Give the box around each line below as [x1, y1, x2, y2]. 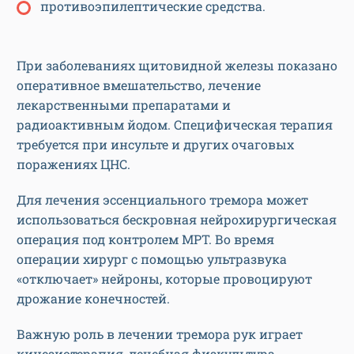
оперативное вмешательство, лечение [17, 77, 261, 94]
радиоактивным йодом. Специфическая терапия [17, 116, 333, 134]
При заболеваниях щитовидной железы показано [17, 57, 337, 74]
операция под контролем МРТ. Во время [17, 231, 274, 248]
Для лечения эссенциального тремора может [17, 191, 308, 209]
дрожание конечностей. [17, 290, 170, 307]
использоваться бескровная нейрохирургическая [17, 211, 337, 228]
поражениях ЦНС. [17, 156, 130, 173]
